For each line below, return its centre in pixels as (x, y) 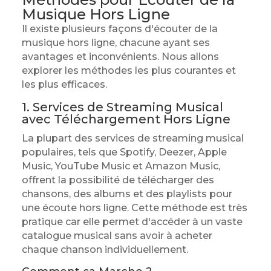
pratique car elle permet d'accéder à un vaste (132, 222)
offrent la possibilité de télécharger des (118, 180)
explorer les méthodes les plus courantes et (129, 70)
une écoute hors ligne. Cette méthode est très (134, 208)
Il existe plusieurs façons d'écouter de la (119, 29)
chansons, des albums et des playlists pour (127, 194)
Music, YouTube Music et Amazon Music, (121, 166)
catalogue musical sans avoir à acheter (117, 236)
